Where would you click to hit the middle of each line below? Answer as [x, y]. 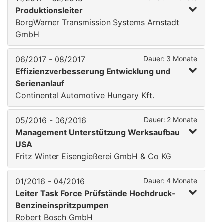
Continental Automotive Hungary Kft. [85, 95]
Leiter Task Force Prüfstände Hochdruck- [96, 193]
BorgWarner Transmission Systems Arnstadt [97, 22]
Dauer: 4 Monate [170, 181]
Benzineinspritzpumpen [62, 205]
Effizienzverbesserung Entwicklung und [93, 71]
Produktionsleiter [49, 10]
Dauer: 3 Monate [170, 59]
